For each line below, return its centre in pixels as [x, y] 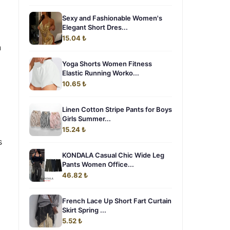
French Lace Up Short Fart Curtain [117, 201]
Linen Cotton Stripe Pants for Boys [117, 109]
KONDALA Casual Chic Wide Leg [113, 155]
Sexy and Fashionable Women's [112, 18]
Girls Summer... [87, 119]
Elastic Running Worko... [101, 73]
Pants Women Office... [98, 164]
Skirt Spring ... [84, 210]
